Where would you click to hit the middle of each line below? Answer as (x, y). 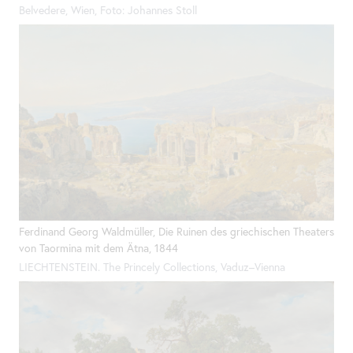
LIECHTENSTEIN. (61, 268)
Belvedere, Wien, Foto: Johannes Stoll (108, 11)
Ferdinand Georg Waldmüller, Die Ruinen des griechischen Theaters (176, 231)
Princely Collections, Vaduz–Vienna (203, 268)
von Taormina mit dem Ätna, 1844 (98, 248)
